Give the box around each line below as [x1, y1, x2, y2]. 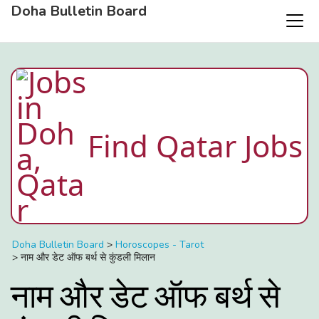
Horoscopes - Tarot [115, 238, 204, 251]
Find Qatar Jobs [88, 125, 303, 166]
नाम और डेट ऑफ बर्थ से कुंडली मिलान [21, 251, 155, 264]
